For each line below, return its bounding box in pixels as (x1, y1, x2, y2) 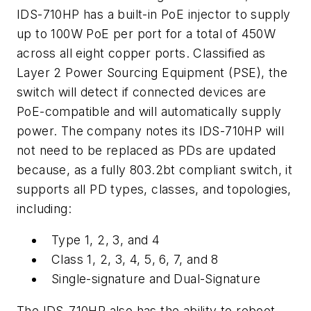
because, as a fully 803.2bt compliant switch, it (17, 162, 293, 177)
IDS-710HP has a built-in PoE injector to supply (17, 6, 291, 22)
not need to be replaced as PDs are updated (17, 142, 276, 158)
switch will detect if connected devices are (17, 84, 267, 99)
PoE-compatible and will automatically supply (17, 103, 282, 119)
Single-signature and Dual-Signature (51, 271, 260, 287)
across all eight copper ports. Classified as (17, 45, 266, 60)
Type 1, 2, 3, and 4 (51, 233, 160, 248)
